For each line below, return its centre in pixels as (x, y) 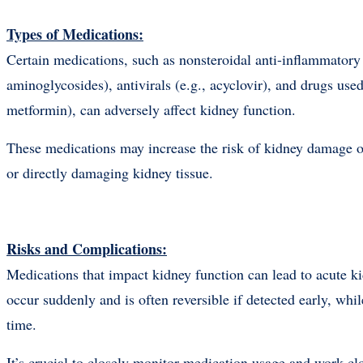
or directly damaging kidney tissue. (110, 172)
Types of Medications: (75, 34)
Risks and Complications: (87, 248)
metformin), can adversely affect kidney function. (154, 109)
